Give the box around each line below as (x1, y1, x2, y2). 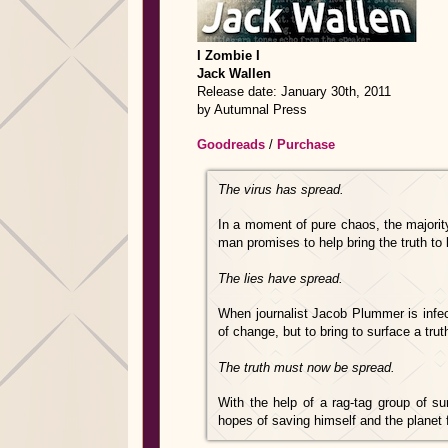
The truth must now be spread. (218, 360, 395, 375)
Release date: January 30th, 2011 (197, 84, 391, 99)
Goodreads (197, 137, 265, 152)
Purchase (277, 137, 335, 152)
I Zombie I (197, 48, 260, 63)
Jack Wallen (197, 66, 271, 81)
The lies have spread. (218, 271, 343, 286)
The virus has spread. (218, 182, 344, 197)
